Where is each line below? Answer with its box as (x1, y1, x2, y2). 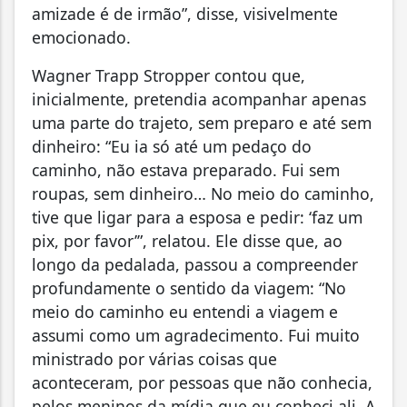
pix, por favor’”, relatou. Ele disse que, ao (32, 230, 342, 253)
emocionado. (32, 26, 131, 49)
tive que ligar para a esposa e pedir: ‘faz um (32, 206, 362, 229)
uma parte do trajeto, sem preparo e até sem (32, 112, 372, 134)
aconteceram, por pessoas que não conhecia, (32, 372, 372, 394)
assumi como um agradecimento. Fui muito (32, 324, 360, 347)
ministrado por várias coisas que (32, 348, 277, 371)
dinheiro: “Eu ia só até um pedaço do (32, 135, 312, 158)
